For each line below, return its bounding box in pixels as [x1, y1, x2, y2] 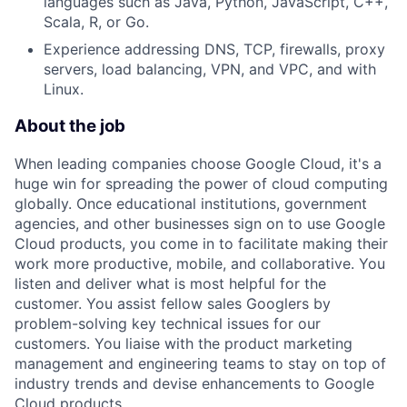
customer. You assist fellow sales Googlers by [15, 293, 331, 313]
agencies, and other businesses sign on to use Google [15, 213, 385, 233]
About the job [15, 115, 125, 137]
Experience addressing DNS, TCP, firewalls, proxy [44, 40, 385, 59]
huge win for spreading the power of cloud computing [15, 174, 388, 193]
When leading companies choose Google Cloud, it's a [15, 154, 382, 173]
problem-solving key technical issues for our [15, 313, 321, 333]
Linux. [44, 80, 84, 99]
